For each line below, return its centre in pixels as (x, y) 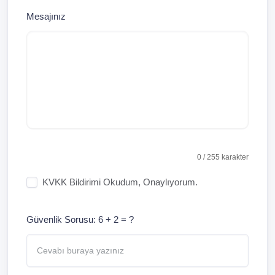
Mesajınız (46, 16)
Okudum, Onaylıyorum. (149, 182)
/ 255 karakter (225, 157)
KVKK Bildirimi (72, 182)
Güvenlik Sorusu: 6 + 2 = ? (80, 219)
